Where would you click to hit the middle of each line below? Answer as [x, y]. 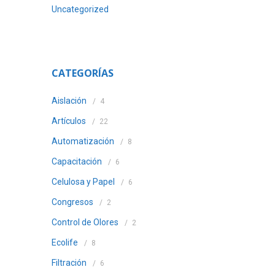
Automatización [83, 141]
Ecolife [64, 242]
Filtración [69, 263]
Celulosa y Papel [83, 182]
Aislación [69, 101]
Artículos [68, 121]
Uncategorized [80, 9]
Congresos [72, 202]
